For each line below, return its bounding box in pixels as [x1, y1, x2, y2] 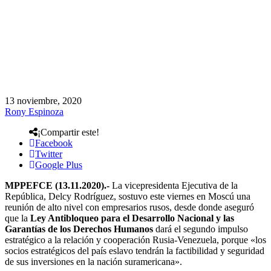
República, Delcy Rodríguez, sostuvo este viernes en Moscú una [5, 191, 250, 201]
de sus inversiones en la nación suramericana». [5, 256, 182, 267]
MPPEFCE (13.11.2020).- [5, 180, 109, 191]
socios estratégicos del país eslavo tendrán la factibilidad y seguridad [5, 245, 264, 256]
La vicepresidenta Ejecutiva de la [109, 180, 238, 191]
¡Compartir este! [38, 126, 99, 137]
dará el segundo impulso [153, 223, 248, 234]
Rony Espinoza [5, 106, 64, 117]
